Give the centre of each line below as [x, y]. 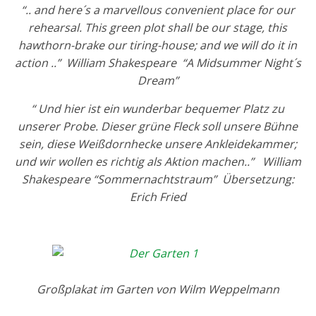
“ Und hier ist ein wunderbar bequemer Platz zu [158, 109]
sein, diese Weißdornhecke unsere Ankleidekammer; [158, 144]
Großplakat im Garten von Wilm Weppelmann [158, 289]
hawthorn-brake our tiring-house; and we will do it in [158, 45]
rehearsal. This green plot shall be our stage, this [158, 28]
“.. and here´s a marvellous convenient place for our [158, 10]
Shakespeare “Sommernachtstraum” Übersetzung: [158, 179]
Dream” [158, 80]
